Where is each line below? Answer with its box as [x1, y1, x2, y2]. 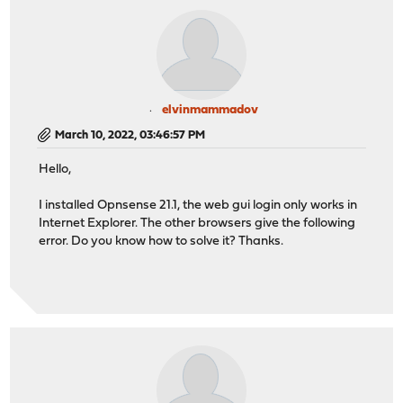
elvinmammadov [161, 103, 258, 117]
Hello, [39, 163, 72, 177]
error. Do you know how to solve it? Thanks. [39, 235, 284, 249]
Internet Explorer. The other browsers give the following [39, 217, 356, 231]
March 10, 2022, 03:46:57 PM [55, 129, 206, 141]
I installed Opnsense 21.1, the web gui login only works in [39, 199, 358, 213]
